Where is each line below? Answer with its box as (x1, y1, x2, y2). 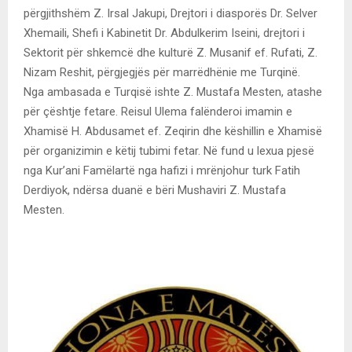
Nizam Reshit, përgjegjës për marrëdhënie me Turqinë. (24, 64, 300, 79)
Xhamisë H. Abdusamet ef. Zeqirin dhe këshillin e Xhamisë (24, 123, 322, 138)
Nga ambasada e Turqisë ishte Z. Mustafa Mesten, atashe (24, 84, 322, 99)
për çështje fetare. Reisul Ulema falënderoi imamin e (24, 104, 292, 119)
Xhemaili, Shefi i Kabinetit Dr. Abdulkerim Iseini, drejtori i (24, 25, 305, 40)
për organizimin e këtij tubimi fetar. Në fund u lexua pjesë (24, 143, 314, 158)
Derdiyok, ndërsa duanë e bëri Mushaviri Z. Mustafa (24, 182, 286, 197)
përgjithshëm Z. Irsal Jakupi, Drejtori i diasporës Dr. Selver (24, 5, 317, 20)
